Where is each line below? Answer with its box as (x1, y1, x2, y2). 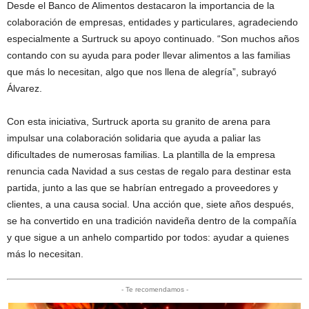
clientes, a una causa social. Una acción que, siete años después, (7, 198, 294, 210)
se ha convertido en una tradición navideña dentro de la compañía (7, 215, 297, 226)
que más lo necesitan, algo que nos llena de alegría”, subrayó (7, 66, 277, 77)
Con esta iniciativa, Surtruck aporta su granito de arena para (7, 115, 270, 127)
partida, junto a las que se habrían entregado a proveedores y (7, 181, 278, 193)
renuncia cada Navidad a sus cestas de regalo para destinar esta (7, 165, 291, 177)
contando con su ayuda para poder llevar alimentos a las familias (7, 49, 290, 61)
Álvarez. (7, 82, 42, 94)
